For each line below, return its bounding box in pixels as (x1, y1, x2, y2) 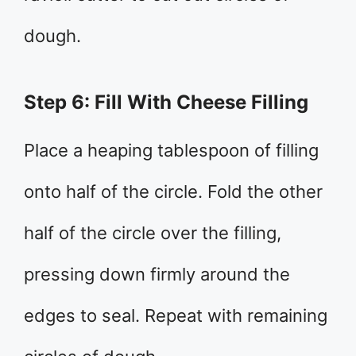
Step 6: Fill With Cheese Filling (24, 90, 308, 114)
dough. (24, 25, 81, 46)
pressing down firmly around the (24, 263, 290, 284)
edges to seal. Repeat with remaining (24, 304, 327, 326)
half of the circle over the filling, (24, 222, 281, 243)
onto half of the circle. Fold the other (24, 180, 323, 202)
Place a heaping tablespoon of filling (24, 139, 319, 161)
